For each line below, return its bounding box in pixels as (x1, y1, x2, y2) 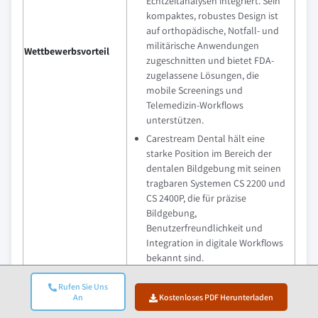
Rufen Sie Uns (56, 281, 108, 292)
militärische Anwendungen (146, 39, 259, 52)
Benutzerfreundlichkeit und (146, 221, 263, 234)
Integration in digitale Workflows (146, 236, 283, 249)
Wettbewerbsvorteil (24, 45, 109, 57)
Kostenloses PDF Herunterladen (158, 292, 274, 302)
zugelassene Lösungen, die (146, 69, 259, 82)
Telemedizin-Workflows (146, 99, 243, 111)
